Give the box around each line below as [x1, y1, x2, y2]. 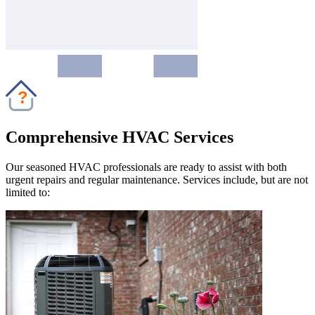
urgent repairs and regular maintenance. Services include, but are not [6, 173, 308, 186]
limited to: [6, 186, 50, 198]
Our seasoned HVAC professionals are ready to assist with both [6, 160, 287, 173]
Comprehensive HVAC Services [6, 128, 233, 146]
